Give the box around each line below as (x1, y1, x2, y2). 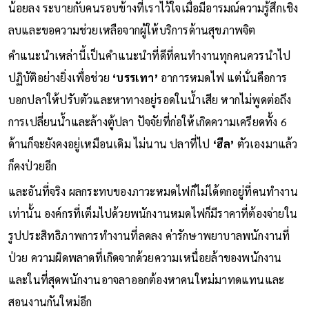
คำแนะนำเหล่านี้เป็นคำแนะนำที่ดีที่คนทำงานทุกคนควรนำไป (8, 48, 291, 63)
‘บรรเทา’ (110, 70, 158, 85)
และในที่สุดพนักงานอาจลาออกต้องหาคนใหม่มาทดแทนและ (8, 272, 285, 287)
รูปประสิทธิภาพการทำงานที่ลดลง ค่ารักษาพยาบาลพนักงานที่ (8, 228, 290, 243)
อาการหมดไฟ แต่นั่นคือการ (157, 70, 288, 85)
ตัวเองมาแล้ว (234, 136, 298, 151)
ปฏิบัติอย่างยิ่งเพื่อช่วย (8, 70, 110, 85)
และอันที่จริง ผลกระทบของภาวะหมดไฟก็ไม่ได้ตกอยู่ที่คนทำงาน (8, 183, 298, 199)
